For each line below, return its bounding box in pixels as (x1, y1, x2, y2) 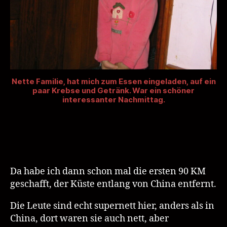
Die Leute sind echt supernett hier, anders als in (10, 200, 214, 212)
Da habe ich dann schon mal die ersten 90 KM (10, 166, 206, 178)
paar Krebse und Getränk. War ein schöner (32, 86, 195, 96)
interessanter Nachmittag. (62, 95, 165, 105)
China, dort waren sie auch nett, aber (10, 213, 169, 225)
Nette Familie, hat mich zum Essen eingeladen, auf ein (11, 77, 216, 87)
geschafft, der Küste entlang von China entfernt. (10, 178, 216, 191)
